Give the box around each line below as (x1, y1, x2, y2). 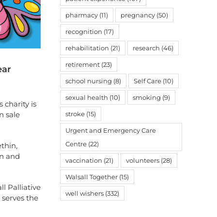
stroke (65, 110, 85, 118)
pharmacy (65, 11, 98, 19)
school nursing (65, 77, 112, 85)
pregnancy (121, 11, 155, 19)
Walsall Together (65, 173, 118, 181)
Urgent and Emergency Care (65, 126, 156, 134)
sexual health (65, 93, 108, 101)
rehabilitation (65, 44, 109, 52)
